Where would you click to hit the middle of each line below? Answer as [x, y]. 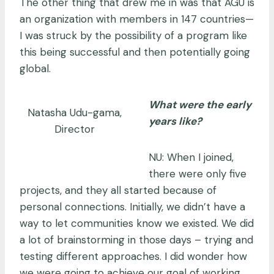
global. [37, 68]
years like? [176, 121]
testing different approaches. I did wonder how [133, 256]
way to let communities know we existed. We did [137, 223]
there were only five [198, 173]
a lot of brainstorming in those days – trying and [136, 239]
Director [74, 129]
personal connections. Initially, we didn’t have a [132, 206]
